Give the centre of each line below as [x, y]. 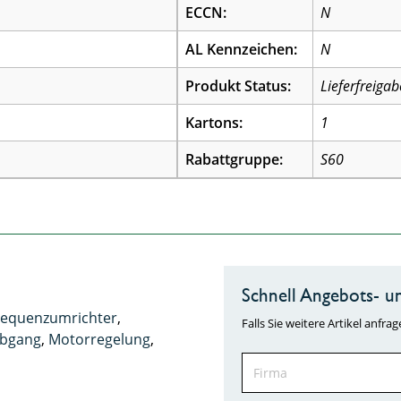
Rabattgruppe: [235, 159]
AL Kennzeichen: [242, 49]
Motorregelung [100, 339]
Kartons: [214, 123]
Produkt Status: [239, 86]
